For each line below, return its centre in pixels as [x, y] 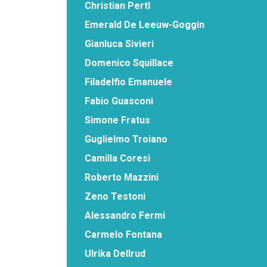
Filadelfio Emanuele [128, 82]
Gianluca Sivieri [119, 44]
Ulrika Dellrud [115, 253]
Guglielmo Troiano [126, 139]
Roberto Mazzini [122, 177]
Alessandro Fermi [125, 215]
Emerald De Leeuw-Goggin [145, 24]
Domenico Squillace [129, 63]
